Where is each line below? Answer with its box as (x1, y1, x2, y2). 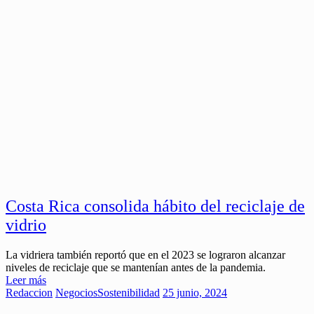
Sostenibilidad (97, 286, 160, 299)
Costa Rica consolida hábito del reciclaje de (6, 196, 305, 215)
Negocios (55, 286, 97, 299)
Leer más (6, 273, 46, 286)
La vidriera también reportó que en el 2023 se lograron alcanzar (6, 248, 285, 261)
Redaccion (6, 286, 53, 299)
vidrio (6, 215, 46, 234)
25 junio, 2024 (163, 286, 227, 299)
